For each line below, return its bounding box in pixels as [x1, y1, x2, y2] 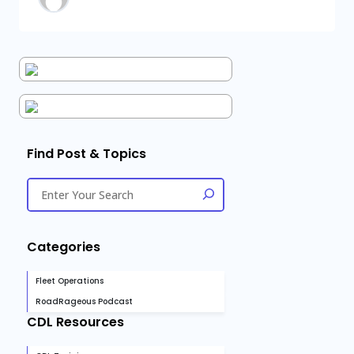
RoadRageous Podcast [36, 296, 133, 307]
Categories [27, 238, 100, 256]
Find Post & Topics [27, 145, 146, 163]
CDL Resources [27, 313, 124, 331]
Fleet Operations [36, 275, 104, 287]
